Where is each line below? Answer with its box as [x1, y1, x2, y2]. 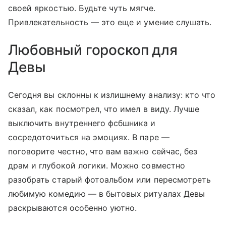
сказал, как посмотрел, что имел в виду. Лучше [8, 104, 200, 115]
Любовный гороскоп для [8, 41, 178, 59]
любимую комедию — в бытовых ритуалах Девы [8, 189, 205, 199]
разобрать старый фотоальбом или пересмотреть [8, 175, 211, 185]
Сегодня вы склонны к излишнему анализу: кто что [8, 90, 216, 100]
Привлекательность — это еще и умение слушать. [8, 17, 212, 28]
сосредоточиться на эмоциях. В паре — [8, 132, 169, 143]
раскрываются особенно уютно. [8, 203, 137, 213]
